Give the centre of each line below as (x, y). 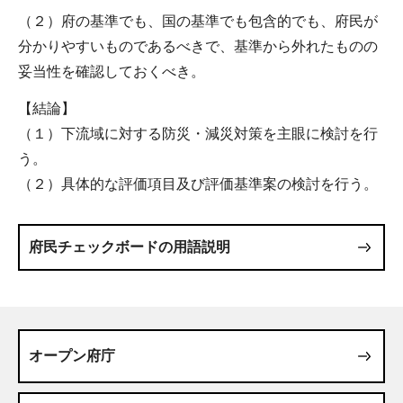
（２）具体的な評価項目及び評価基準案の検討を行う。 (198, 184)
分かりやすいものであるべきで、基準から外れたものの (198, 46)
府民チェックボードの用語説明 (130, 246)
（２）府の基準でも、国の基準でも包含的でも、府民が (198, 21)
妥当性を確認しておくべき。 (112, 71)
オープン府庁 (72, 355)
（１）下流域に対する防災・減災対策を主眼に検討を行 (198, 133)
